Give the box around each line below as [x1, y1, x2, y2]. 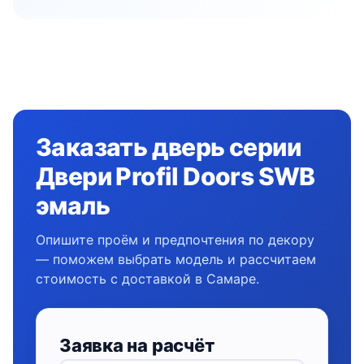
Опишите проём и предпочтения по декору [36, 232, 314, 248]
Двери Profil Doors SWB [36, 162, 315, 191]
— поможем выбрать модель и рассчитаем [36, 251, 316, 267]
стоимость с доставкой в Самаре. [36, 271, 259, 287]
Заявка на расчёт [59, 335, 214, 356]
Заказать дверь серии [36, 132, 301, 162]
